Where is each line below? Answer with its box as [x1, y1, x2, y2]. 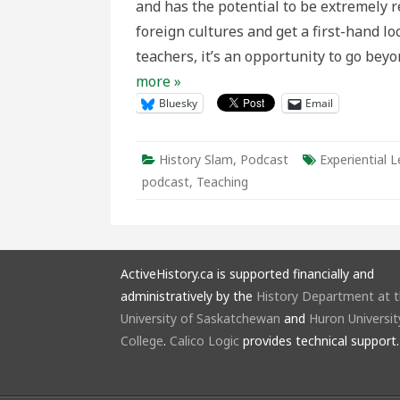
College [120, 332, 163, 349]
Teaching [196, 173, 248, 190]
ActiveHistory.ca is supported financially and [120, 265, 374, 282]
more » [136, 71, 181, 91]
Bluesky [159, 96, 197, 111]
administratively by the [120, 287, 256, 304]
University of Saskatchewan [120, 310, 280, 327]
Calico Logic [169, 332, 239, 349]
